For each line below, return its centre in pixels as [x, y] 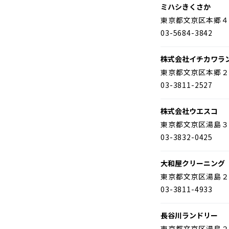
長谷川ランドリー [189, 215]
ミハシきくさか [186, 7]
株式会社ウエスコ [189, 111]
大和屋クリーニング [193, 163]
